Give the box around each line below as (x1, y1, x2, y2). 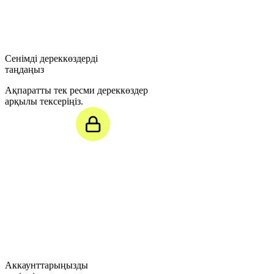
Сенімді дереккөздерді (5, 53, 98, 64)
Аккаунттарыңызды (5, 260, 88, 271)
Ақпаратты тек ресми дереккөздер (5, 85, 148, 96)
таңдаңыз (5, 64, 44, 75)
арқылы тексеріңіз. (5, 96, 83, 107)
